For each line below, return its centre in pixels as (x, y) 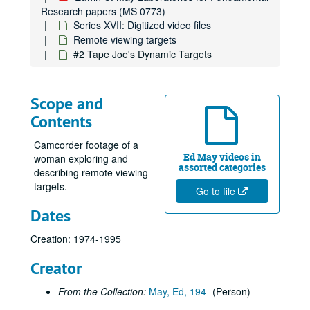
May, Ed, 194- (179, 291)
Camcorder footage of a (86, 145)
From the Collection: (102, 291)
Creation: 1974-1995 (76, 239)
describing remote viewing (91, 172)
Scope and (67, 103)
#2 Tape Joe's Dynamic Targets (143, 54)
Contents (61, 121)
